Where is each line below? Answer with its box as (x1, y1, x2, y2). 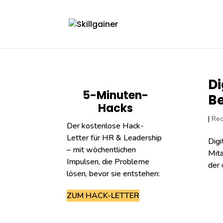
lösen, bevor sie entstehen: (67, 168, 160, 179)
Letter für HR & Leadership (67, 132, 162, 143)
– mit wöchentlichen (67, 144, 136, 155)
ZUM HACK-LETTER (67, 190, 140, 201)
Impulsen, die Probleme (67, 156, 150, 167)
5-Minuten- (82, 88, 148, 103)
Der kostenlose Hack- (67, 120, 144, 131)
